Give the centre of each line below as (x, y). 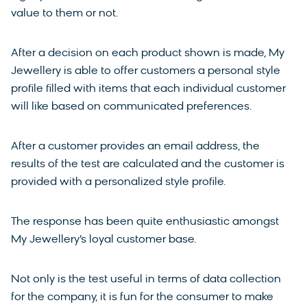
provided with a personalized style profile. (119, 182)
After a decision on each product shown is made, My (148, 53)
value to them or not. (65, 13)
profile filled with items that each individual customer (148, 89)
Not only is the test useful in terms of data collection (146, 279)
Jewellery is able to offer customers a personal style (146, 71)
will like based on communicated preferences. (132, 107)
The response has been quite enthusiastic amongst (145, 222)
